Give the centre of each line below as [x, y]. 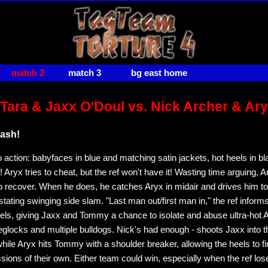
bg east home [159, 73]
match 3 [85, 73]
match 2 [28, 73]
